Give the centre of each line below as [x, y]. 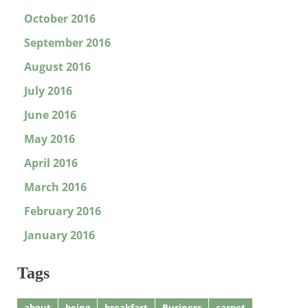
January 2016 [59, 235]
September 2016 [67, 43]
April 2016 [51, 163]
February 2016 [63, 211]
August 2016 [57, 67]
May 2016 [49, 139]
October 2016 [60, 19]
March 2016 [55, 187]
